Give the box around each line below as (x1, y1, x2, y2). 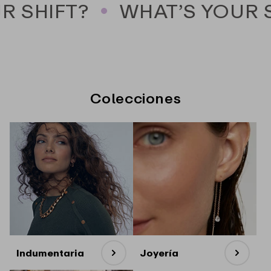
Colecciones (90, 89, 181, 107)
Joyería (140, 247, 178, 260)
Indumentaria (16, 247, 84, 260)
